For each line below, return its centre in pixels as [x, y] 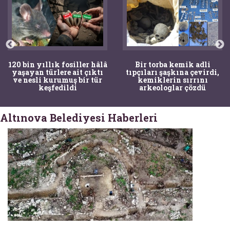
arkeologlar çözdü [172, 87]
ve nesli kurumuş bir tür [57, 80]
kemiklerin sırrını [172, 80]
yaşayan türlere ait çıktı [57, 72]
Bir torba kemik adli [172, 64]
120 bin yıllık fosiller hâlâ [57, 64]
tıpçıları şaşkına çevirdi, [172, 72]
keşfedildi [57, 87]
